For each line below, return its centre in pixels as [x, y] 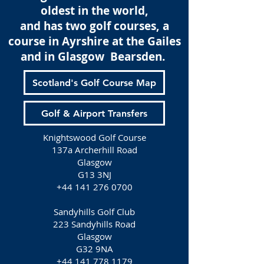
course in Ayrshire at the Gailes [94, 41]
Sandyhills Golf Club [94, 212]
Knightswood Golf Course [94, 137]
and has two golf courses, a [94, 26]
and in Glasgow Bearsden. [94, 57]
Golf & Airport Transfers [94, 113]
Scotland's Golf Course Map [94, 82]
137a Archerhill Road [94, 150]
